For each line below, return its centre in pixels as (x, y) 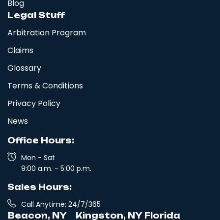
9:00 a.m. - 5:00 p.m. (56, 169)
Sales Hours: (40, 187)
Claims (20, 51)
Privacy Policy (34, 104)
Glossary (24, 68)
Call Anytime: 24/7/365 (61, 205)
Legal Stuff (36, 15)
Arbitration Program (47, 33)
